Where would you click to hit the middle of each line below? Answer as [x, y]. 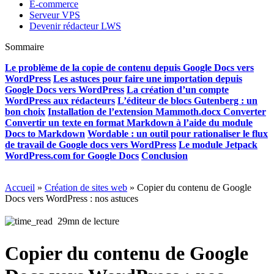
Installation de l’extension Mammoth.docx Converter [157, 112]
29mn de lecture [88, 221]
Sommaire [24, 47]
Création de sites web [86, 188]
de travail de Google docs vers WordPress [91, 145]
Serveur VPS [55, 15]
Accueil [20, 188]
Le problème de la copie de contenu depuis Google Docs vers [129, 68]
